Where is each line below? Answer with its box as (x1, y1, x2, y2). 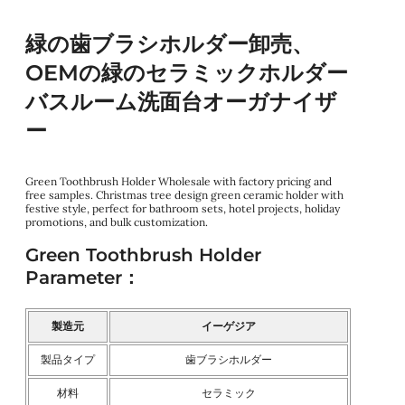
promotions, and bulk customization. (25, 215, 208, 229)
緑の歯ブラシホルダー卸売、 (25, 31, 314, 58)
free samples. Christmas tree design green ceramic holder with (25, 188, 344, 202)
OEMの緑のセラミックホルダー (25, 60, 348, 87)
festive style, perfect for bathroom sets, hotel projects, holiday (25, 202, 340, 215)
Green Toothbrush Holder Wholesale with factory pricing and (25, 174, 332, 188)
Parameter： (25, 266, 140, 288)
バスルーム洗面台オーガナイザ (25, 89, 337, 116)
